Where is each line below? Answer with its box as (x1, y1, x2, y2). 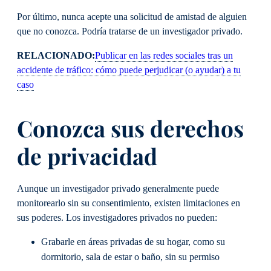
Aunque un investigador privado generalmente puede (17, 183, 219, 194)
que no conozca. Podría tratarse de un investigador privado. (17, 25, 245, 37)
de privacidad (17, 141, 157, 171)
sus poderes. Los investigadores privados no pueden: (17, 212, 220, 223)
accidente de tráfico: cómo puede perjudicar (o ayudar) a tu (17, 64, 241, 76)
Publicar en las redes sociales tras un (95, 50, 233, 61)
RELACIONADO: (17, 50, 95, 61)
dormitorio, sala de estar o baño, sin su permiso (41, 251, 222, 263)
